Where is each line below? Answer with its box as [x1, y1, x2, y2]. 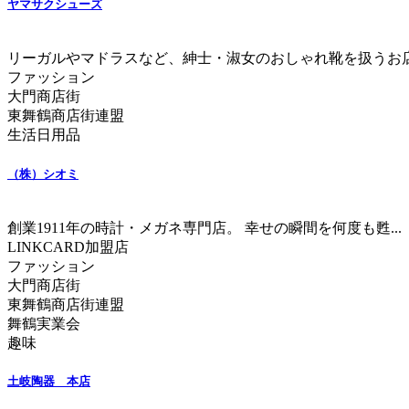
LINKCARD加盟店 [7, 238, 129, 255]
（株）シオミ [7, 166, 79, 181]
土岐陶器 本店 [7, 373, 90, 388]
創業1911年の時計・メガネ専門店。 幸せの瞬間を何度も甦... [7, 219, 402, 236]
